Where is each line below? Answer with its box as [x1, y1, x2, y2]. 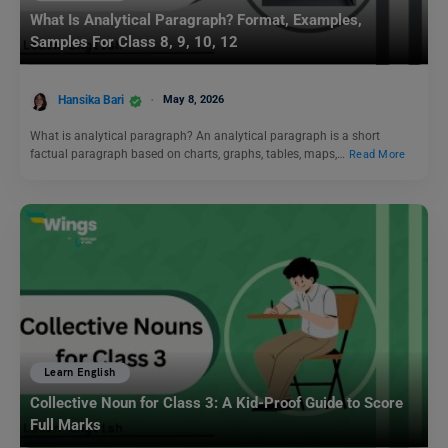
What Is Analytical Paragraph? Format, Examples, [30, 11, 362, 30]
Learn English [44, 366, 116, 380]
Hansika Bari [58, 93, 124, 108]
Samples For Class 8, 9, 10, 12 [30, 33, 238, 52]
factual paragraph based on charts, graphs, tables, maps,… [30, 147, 348, 161]
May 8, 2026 [163, 93, 224, 107]
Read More [349, 147, 406, 161]
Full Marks [30, 416, 101, 435]
